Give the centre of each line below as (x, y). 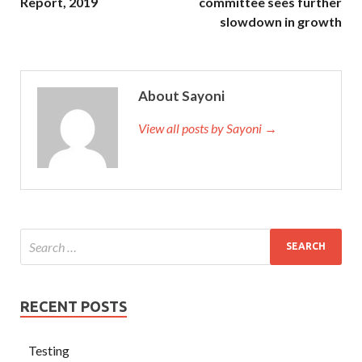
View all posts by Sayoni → (208, 128)
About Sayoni (181, 95)
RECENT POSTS (74, 306)
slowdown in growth (281, 21)
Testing (49, 350)
